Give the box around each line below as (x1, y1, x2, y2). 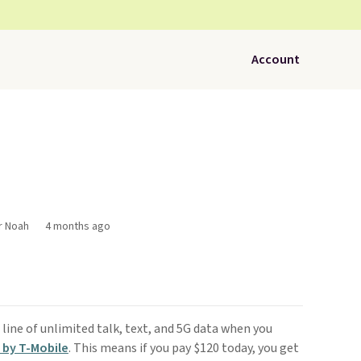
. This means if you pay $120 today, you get (68, 339, 299, 357)
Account (251, 51, 300, 68)
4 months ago (44, 218, 110, 234)
